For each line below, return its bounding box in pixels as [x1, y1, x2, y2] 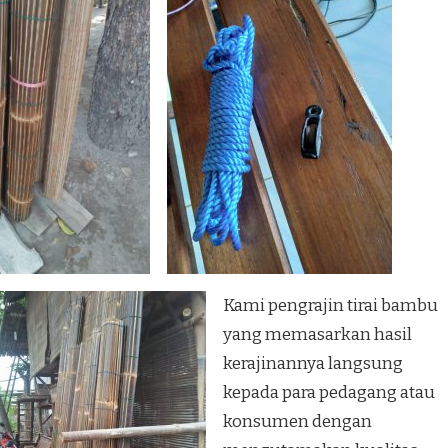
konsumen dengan [223, 410, 372, 432]
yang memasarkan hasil [223, 323, 412, 345]
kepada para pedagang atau [223, 381, 435, 403]
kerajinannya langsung [223, 352, 403, 374]
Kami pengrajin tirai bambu [223, 294, 438, 316]
